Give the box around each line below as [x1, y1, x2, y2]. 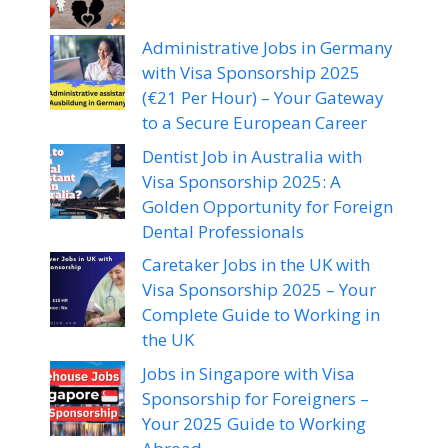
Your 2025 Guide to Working [142, 411, 366, 435]
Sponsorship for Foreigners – [142, 386, 369, 410]
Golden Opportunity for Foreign [142, 194, 393, 218]
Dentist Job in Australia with [142, 144, 362, 168]
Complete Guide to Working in [142, 303, 380, 327]
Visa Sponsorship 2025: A [142, 169, 341, 193]
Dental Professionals [142, 219, 304, 243]
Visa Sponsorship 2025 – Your [142, 278, 376, 302]
